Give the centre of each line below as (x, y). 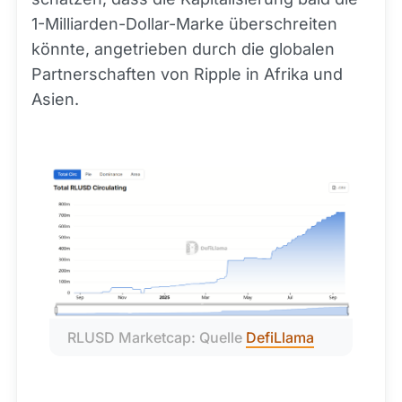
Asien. (55, 99)
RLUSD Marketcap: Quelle (157, 338)
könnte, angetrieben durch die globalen (183, 49)
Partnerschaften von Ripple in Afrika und (187, 74)
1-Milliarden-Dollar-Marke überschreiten (184, 24)
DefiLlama (280, 338)
